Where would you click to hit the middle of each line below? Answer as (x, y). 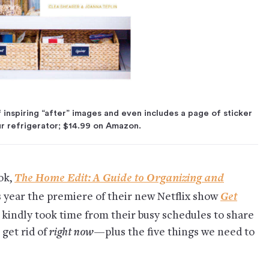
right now (71, 232)
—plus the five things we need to (174, 232)
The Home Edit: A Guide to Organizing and (119, 177)
